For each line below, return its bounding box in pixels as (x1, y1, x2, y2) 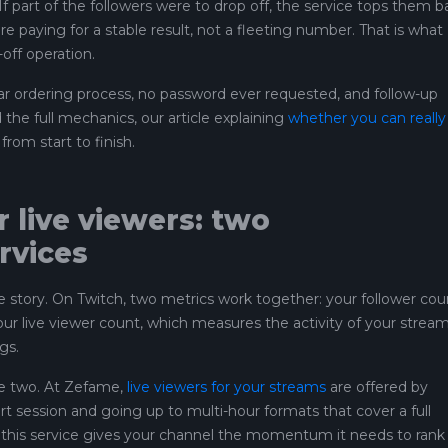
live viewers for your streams (127, 378, 326, 397)
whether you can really (288, 108, 446, 127)
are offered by (326, 378, 428, 397)
